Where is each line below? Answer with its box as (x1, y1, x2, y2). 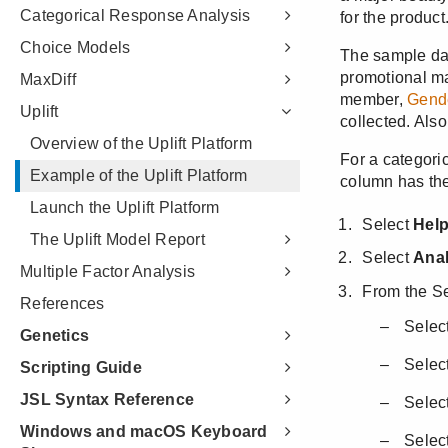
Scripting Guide (20, 359, 142, 376)
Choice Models (20, 39, 131, 56)
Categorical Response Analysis (20, 7, 251, 24)
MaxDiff (20, 71, 76, 88)
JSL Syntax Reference (20, 391, 194, 408)
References (20, 295, 105, 312)
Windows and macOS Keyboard (20, 423, 268, 440)
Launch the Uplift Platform (30, 199, 220, 216)
